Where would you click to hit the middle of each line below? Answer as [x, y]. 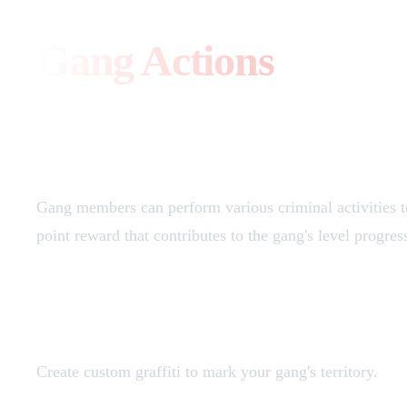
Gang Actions [155, 61]
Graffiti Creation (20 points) [201, 309]
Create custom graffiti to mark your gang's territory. [207, 372]
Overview [92, 144]
